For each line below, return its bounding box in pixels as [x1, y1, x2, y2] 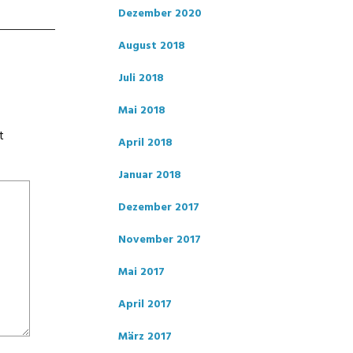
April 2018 [118, 134, 173, 152]
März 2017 [118, 328, 172, 346]
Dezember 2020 [118, 5, 202, 23]
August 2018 [118, 37, 185, 55]
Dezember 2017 [118, 199, 199, 217]
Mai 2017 [118, 263, 165, 281]
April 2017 [118, 295, 172, 314]
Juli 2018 [118, 69, 164, 87]
